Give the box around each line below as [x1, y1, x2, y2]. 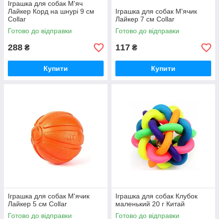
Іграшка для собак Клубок [115, 192, 197, 200]
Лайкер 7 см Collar [115, 15, 175, 23]
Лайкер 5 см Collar [8, 200, 67, 208]
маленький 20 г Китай [115, 200, 185, 208]
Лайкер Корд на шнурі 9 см [8, 7, 94, 16]
